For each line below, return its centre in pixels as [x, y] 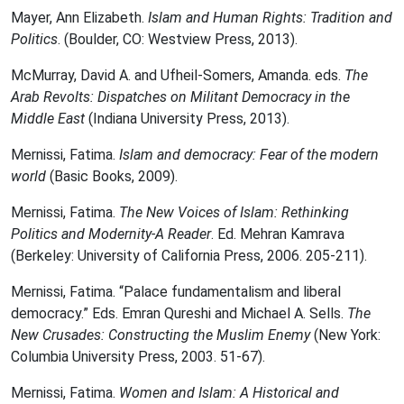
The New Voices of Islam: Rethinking [234, 212]
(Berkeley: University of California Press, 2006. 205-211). [189, 256]
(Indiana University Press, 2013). [189, 119]
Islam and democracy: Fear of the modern [249, 155]
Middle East [50, 119]
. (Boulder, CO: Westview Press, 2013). [178, 39]
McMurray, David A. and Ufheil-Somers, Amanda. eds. [178, 75]
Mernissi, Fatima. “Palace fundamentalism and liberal [176, 292]
